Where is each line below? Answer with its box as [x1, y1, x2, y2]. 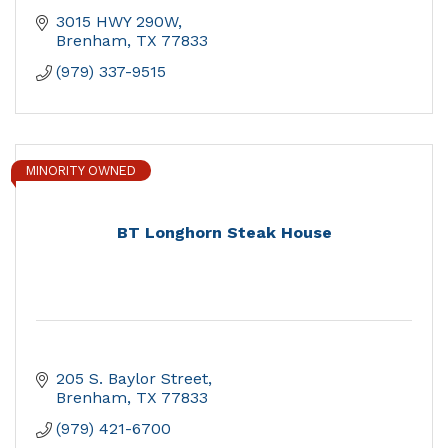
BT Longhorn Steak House [116, 223, 332, 243]
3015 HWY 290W [56, 12, 178, 32]
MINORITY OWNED [26, 163, 136, 179]
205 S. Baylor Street [56, 369, 208, 389]
